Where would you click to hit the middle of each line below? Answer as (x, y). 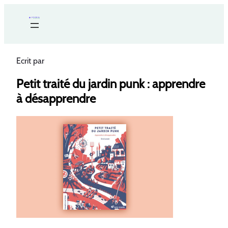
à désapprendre (56, 99)
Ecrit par (30, 61)
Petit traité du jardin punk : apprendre (111, 84)
